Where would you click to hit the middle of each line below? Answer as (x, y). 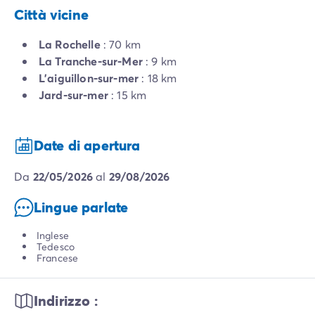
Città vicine (51, 15)
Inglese (53, 236)
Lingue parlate (81, 207)
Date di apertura (87, 146)
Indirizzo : (66, 301)
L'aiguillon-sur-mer (89, 78)
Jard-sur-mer (73, 95)
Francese (58, 258)
